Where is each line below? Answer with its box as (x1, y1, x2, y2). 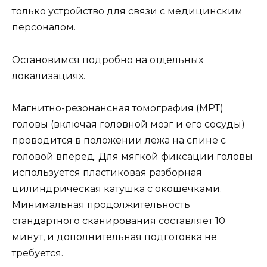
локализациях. (12, 70, 85, 82)
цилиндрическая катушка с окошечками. (12, 182, 222, 194)
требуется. (12, 247, 63, 259)
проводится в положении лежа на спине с (12, 134, 226, 146)
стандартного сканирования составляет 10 (12, 215, 225, 226)
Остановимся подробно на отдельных (12, 54, 203, 66)
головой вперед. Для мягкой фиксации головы (12, 150, 253, 162)
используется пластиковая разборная (12, 166, 202, 178)
